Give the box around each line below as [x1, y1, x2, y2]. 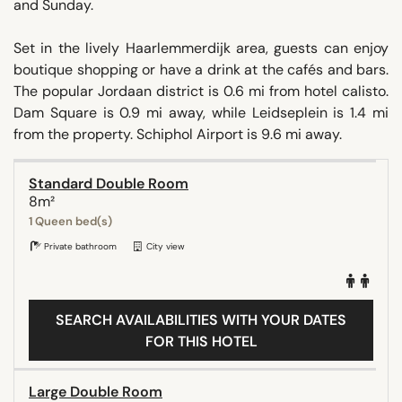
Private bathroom [41, 240, 117, 252]
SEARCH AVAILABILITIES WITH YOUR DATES [56, 310, 346, 329]
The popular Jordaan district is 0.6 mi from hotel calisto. [13, 81, 389, 100]
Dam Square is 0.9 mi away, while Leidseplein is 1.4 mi [13, 102, 389, 122]
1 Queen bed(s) [29, 213, 112, 229]
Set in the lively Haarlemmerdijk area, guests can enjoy [13, 38, 389, 57]
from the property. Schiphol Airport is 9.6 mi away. [13, 124, 342, 144]
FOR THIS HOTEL [144, 331, 258, 351]
